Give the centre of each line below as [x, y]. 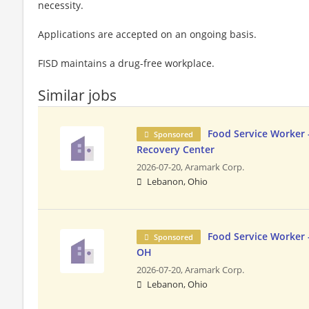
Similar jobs [77, 95]
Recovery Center [176, 149]
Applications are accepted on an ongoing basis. [147, 34]
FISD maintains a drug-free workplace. [126, 63]
